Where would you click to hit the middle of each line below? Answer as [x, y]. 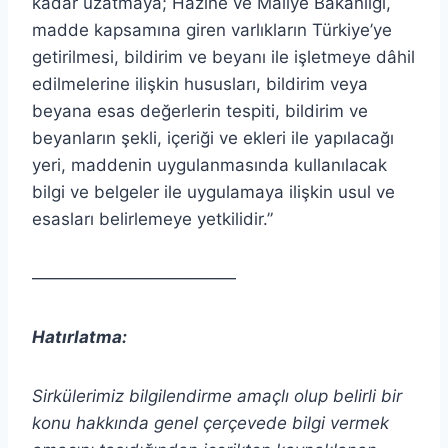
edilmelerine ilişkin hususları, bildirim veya [200, 83]
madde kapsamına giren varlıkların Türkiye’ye [212, 29]
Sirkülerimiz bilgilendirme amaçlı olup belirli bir [217, 395]
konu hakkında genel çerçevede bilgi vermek [210, 422]
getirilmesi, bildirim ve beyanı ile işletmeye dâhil [223, 56]
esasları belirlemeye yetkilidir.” [152, 218]
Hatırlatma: [79, 336]
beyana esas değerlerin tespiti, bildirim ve [200, 110]
